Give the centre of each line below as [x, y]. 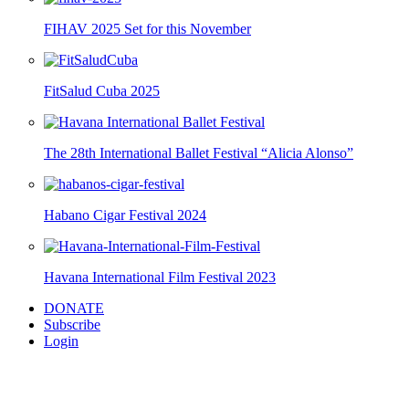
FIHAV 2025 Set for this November [147, 28]
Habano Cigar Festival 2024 [125, 215]
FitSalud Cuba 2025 [102, 90]
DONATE [74, 308]
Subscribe [72, 324]
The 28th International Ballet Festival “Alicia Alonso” [199, 152]
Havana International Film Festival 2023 [160, 277]
